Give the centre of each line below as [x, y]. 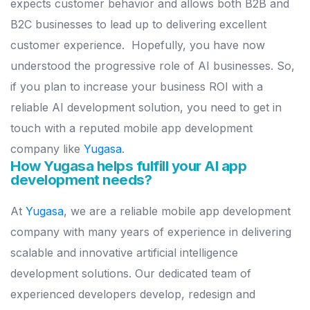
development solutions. [73, 274]
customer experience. [69, 45]
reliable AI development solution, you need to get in [146, 108]
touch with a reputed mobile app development [131, 128]
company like [47, 149]
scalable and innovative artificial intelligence [124, 253]
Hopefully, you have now [198, 45]
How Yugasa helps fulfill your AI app [128, 166]
